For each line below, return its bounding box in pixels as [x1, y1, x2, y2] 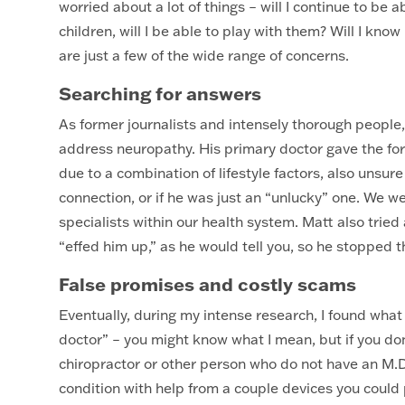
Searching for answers [58, 81, 261, 105]
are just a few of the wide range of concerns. [58, 46, 356, 64]
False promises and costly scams [58, 272, 356, 296]
